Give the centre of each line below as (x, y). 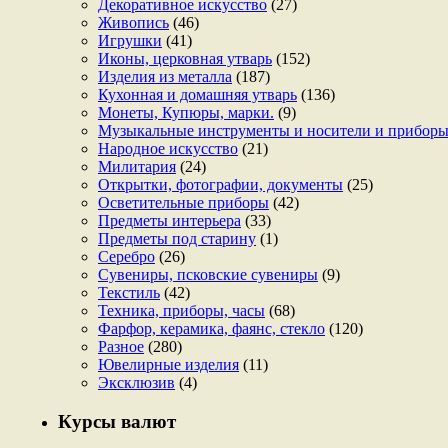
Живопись (133, 23)
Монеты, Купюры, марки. (186, 113)
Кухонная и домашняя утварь (197, 95)
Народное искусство (168, 149)
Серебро (126, 257)
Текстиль (129, 293)
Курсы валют (117, 422)
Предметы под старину (177, 239)
